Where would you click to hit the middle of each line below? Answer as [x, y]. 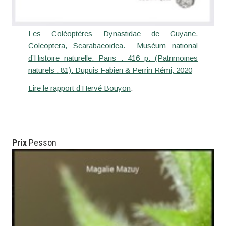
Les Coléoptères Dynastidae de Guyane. [113, 33]
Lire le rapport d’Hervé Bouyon [79, 88]
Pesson [42, 142]
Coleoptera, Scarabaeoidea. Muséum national [113, 45]
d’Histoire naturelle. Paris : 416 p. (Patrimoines [113, 58]
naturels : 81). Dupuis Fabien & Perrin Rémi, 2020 [110, 70]
